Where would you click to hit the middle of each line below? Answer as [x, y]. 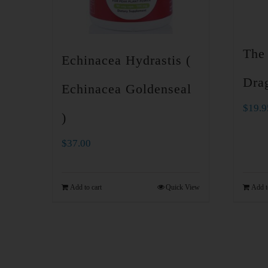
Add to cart [86, 187]
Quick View [182, 187]
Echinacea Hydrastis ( [126, 60]
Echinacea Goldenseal [127, 89]
